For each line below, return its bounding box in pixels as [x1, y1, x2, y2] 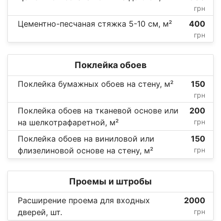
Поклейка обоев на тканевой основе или [18, 105, 179, 115]
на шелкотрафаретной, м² [18, 117, 119, 127]
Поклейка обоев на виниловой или [18, 133, 154, 144]
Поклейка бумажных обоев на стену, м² [18, 78, 174, 89]
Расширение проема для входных [18, 195, 150, 205]
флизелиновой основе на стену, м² [18, 145, 153, 155]
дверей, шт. [18, 207, 62, 217]
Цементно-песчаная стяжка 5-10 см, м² [18, 18, 172, 29]
